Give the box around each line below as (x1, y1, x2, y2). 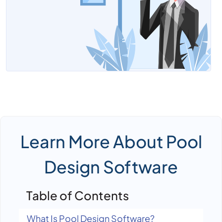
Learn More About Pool (20, 131, 202, 152)
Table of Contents (26, 188, 129, 203)
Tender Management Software (13, 8, 99, 15)
